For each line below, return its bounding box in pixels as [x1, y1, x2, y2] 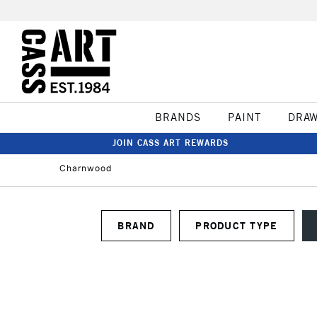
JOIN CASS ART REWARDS [113, 137, 229, 148]
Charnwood [59, 163, 112, 173]
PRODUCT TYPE [250, 219, 278, 232]
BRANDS [154, 110, 201, 124]
